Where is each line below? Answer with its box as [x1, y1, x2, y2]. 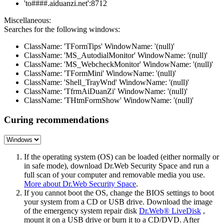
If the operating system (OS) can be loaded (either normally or [24, 152, 219, 161]
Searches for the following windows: [4, 25, 120, 34]
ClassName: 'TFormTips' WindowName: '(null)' [24, 42, 174, 51]
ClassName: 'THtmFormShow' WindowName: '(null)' [24, 96, 193, 105]
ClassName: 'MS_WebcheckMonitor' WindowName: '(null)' [24, 60, 213, 69]
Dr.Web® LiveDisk [139, 206, 201, 215]
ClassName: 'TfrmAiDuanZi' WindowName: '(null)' [24, 87, 187, 96]
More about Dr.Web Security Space [24, 179, 136, 188]
